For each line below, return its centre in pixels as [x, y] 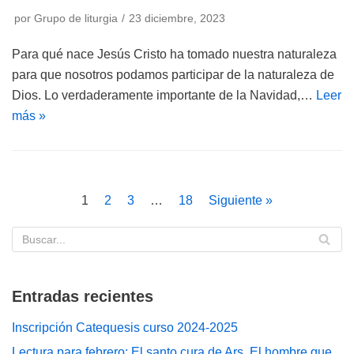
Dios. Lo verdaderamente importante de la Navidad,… [164, 95]
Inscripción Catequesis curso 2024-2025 [125, 327]
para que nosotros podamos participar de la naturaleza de [173, 74]
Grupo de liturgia [76, 18]
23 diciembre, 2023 [177, 18]
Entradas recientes [83, 296]
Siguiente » [241, 200]
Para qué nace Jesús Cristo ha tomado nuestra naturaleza [174, 54]
